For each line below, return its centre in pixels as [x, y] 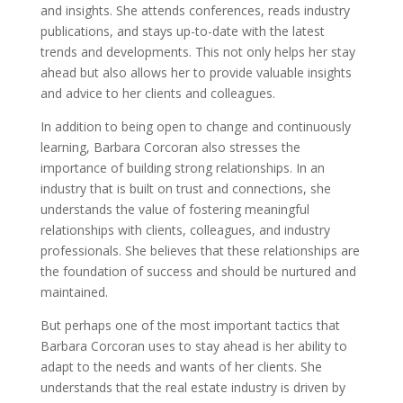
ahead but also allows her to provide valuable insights [196, 72]
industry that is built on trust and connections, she [185, 188]
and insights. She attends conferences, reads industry [195, 10]
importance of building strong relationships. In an [182, 168]
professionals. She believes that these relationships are [200, 251]
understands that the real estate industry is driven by [193, 387]
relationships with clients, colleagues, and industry [185, 230]
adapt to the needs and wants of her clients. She [181, 367]
